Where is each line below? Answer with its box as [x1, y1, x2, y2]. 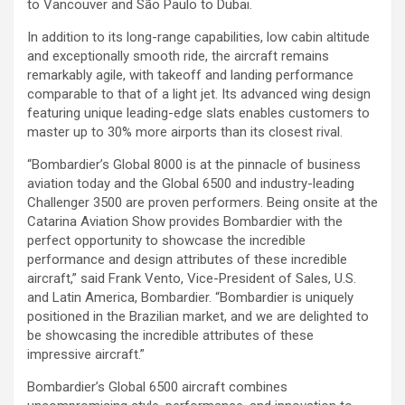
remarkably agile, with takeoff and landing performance [27, 67, 353, 83]
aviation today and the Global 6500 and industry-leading [27, 175, 354, 192]
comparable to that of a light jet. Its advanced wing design [27, 86, 371, 102]
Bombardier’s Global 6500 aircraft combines [27, 379, 287, 395]
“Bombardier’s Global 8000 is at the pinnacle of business [27, 156, 361, 173]
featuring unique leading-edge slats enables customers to [27, 105, 370, 121]
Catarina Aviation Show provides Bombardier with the [27, 213, 343, 230]
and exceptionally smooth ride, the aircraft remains [27, 48, 329, 64]
